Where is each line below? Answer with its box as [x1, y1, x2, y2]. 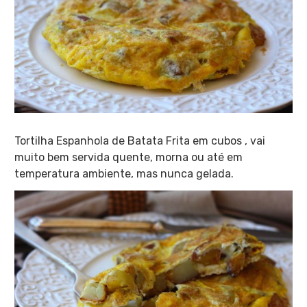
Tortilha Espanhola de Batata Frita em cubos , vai [14, 134, 265, 147]
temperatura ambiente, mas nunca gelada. [14, 167, 234, 180]
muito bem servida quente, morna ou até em [14, 150, 243, 164]
